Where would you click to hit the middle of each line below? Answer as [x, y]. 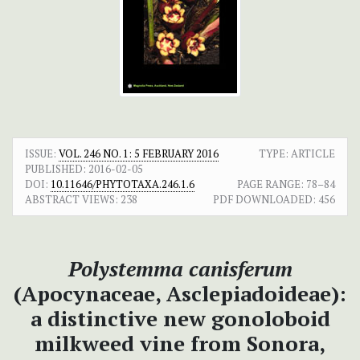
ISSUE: [42, 154]
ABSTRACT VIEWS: [72, 200]
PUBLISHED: [55, 169]
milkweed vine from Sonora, [180, 344]
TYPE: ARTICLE [297, 154]
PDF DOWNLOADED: [264, 200]
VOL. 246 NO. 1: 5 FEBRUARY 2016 [139, 154]
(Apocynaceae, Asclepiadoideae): [180, 294]
